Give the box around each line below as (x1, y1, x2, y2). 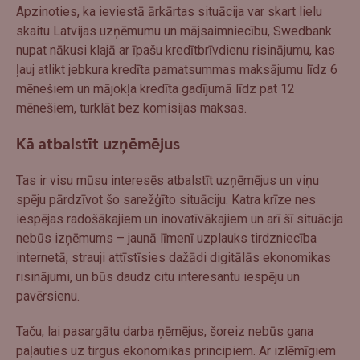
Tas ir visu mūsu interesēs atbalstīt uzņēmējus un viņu (16, 172, 319, 188)
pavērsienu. (16, 288, 80, 304)
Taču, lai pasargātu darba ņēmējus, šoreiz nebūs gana (16, 323, 313, 339)
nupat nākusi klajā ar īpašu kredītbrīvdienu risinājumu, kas (16, 42, 335, 58)
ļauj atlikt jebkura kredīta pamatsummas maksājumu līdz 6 (16, 61, 337, 77)
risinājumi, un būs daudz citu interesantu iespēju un (16, 268, 300, 284)
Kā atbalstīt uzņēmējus (16, 133, 180, 155)
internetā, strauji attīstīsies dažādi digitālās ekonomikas (16, 249, 331, 265)
